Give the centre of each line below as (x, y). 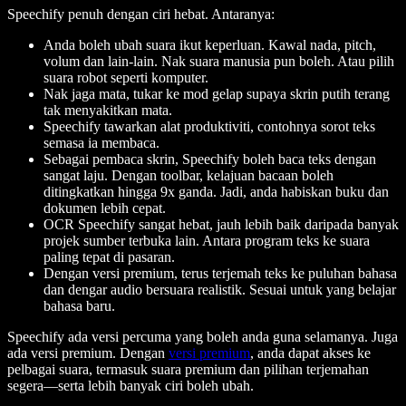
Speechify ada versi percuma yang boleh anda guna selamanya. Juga (203, 337)
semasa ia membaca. (101, 143)
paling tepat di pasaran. (109, 257)
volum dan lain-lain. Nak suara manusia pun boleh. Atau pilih (219, 62)
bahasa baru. (79, 306)
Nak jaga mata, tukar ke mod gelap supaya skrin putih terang (217, 94)
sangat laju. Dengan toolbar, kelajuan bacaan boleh (188, 176)
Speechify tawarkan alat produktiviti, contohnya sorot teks (209, 127)
